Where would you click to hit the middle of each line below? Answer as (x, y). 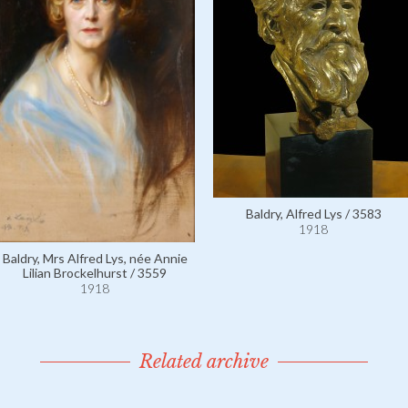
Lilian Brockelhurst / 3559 (95, 273)
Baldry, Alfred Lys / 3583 (313, 214)
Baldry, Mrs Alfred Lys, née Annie (95, 259)
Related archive (204, 362)
